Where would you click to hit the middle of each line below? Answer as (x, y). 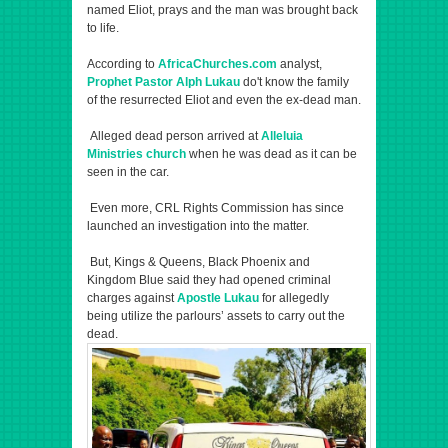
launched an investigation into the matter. (198, 226)
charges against (132, 298)
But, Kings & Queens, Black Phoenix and (198, 262)
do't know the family (294, 82)
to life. (104, 28)
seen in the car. (128, 172)
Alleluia (282, 136)
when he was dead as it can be (271, 154)
